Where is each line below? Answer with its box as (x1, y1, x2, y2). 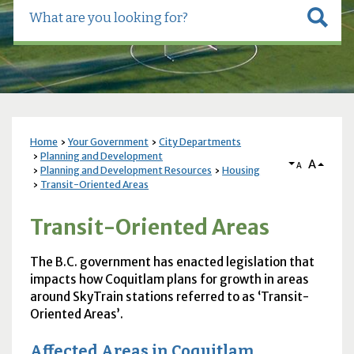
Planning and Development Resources (40, 164, 213, 177)
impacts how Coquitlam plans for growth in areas (29, 272, 309, 288)
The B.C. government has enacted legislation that (29, 254, 314, 270)
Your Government (68, 136, 149, 149)
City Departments (159, 136, 242, 149)
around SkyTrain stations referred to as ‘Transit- (29, 289, 309, 305)
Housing (222, 164, 261, 177)
